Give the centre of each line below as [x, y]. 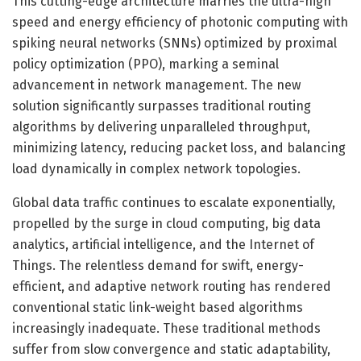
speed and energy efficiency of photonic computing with [180, 22]
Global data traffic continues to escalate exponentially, [174, 202]
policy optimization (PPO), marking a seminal [145, 64]
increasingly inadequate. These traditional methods [166, 328]
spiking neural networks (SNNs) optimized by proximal [174, 43]
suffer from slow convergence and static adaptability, [171, 349]
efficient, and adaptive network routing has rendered [172, 286]
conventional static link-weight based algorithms [158, 307]
